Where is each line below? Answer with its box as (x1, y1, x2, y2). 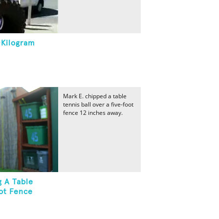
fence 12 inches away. (63, 109, 123, 117)
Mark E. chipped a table (63, 92, 127, 100)
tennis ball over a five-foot (63, 100, 133, 109)
